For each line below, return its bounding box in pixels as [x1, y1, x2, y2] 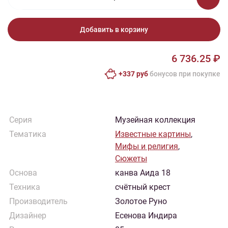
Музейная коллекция [115, 115, 195, 125]
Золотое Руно [115, 196, 167, 206]
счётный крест [115, 182, 170, 192]
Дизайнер [9, 211, 46, 220]
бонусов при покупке [148, 70, 220, 78]
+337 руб [119, 70, 148, 78]
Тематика [9, 129, 46, 139]
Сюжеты [115, 154, 147, 163]
